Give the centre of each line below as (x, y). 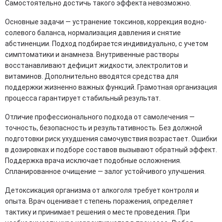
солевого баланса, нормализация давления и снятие (93, 32)
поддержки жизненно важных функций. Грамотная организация (111, 87)
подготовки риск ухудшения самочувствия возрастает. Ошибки (111, 139)
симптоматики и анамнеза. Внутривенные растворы (92, 54)
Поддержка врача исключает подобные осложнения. (93, 160)
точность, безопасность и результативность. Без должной (104, 128)
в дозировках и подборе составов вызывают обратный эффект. (111, 149)
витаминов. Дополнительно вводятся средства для (92, 76)
